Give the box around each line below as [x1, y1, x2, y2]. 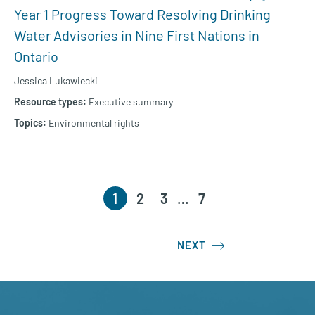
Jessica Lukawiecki [14, 75, 98, 87]
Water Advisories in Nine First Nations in [14, 27, 259, 44]
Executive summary [89, 96, 173, 108]
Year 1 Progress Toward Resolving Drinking [14, 6, 271, 23]
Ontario [14, 48, 58, 65]
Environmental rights [49, 117, 139, 129]
